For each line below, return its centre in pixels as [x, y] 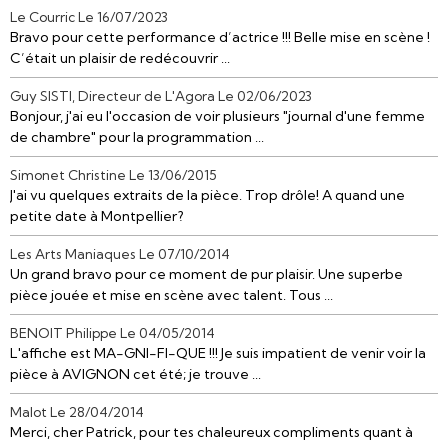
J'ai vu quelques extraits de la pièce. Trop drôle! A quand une [207, 195]
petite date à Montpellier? [97, 216]
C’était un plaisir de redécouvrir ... [120, 58]
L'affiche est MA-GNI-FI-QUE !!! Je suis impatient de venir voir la [218, 353]
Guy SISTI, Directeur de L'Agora [112, 96]
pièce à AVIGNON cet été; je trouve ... [135, 374]
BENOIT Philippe [63, 333]
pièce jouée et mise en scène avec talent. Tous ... [171, 295]
